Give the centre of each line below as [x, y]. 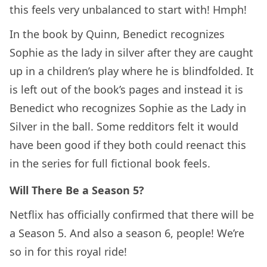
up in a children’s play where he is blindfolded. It [132, 71]
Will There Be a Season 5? [77, 190]
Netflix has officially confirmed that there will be [132, 214]
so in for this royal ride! [70, 251]
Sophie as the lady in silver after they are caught [131, 53]
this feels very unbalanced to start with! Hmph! [130, 10]
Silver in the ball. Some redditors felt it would [124, 127]
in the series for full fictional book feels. [111, 164]
